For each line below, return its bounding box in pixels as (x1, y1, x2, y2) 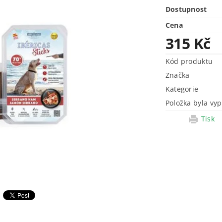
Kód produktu (165, 56, 213, 66)
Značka (165, 70, 190, 80)
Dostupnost (165, 4, 207, 14)
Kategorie (165, 84, 199, 94)
